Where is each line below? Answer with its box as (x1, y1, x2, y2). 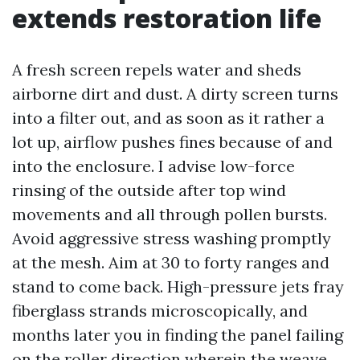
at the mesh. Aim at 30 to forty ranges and (12, 252, 329, 272)
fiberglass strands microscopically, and (12, 301, 308, 321)
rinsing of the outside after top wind (12, 180, 286, 200)
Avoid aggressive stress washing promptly (12, 228, 331, 248)
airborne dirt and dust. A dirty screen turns (12, 84, 338, 104)
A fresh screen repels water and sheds (12, 59, 301, 80)
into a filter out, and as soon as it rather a (12, 108, 325, 128)
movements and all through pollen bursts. (12, 204, 327, 224)
